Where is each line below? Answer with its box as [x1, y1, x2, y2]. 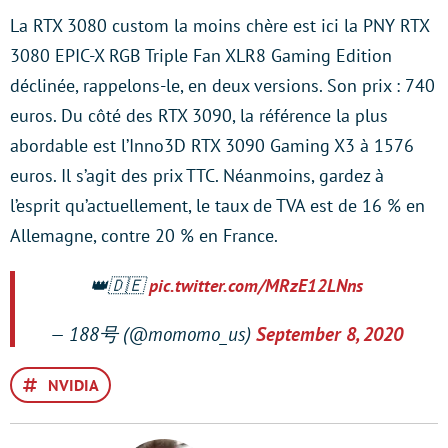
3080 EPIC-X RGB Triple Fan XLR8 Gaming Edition [10, 44, 392, 67]
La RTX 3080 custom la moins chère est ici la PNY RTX [10, 14, 429, 37]
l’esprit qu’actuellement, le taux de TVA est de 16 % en [10, 194, 425, 217]
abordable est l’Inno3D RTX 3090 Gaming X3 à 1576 [10, 134, 414, 157]
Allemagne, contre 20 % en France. [10, 224, 278, 247]
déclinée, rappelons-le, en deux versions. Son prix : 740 [10, 74, 435, 97]
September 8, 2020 [256, 322, 403, 346]
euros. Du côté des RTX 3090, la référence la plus [10, 104, 388, 127]
